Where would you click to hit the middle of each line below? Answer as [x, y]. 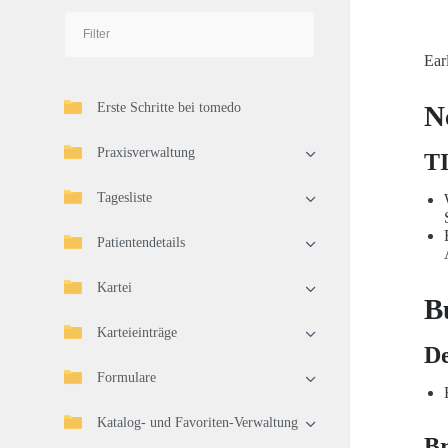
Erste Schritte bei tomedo [169, 107]
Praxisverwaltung [146, 152]
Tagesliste [124, 197]
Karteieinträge [137, 332]
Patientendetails [141, 242]
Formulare [126, 377]
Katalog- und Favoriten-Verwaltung [197, 422]
